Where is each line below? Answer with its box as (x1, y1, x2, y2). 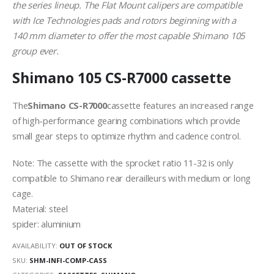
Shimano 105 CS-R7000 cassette (12, 68, 231, 88)
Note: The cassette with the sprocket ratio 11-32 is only (12, 156, 233, 169)
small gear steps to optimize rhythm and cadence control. (12, 130, 241, 143)
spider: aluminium (12, 217, 81, 230)
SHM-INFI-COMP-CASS (29, 256, 107, 265)
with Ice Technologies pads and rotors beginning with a (12, 13, 236, 26)
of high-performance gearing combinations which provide (12, 114, 240, 127)
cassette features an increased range (106, 99, 254, 112)
